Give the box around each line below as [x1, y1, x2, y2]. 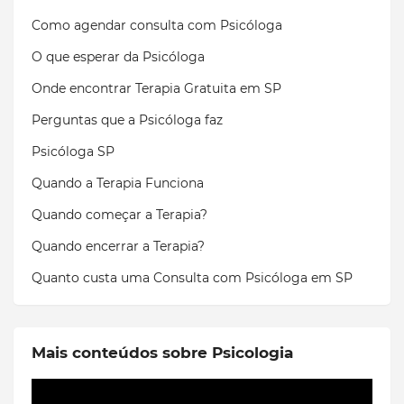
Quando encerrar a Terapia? [32, 237, 205, 254]
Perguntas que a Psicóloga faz [32, 111, 223, 128]
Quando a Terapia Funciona [32, 174, 204, 191]
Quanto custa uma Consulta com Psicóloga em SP [32, 269, 353, 286]
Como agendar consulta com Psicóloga [32, 16, 282, 33]
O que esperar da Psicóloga [32, 48, 205, 65]
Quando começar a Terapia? [32, 206, 207, 223]
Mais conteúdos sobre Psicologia [32, 343, 293, 362]
